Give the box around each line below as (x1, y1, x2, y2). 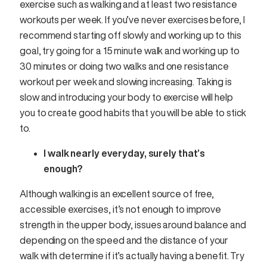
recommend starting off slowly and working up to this (20, 30, 241, 41)
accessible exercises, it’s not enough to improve (20, 204, 222, 215)
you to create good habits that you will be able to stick (20, 108, 247, 118)
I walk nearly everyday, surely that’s (44, 148, 206, 159)
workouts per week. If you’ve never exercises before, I (20, 15, 245, 25)
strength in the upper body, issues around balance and (20, 220, 246, 230)
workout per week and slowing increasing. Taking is (20, 77, 232, 87)
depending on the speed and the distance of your (20, 235, 229, 246)
